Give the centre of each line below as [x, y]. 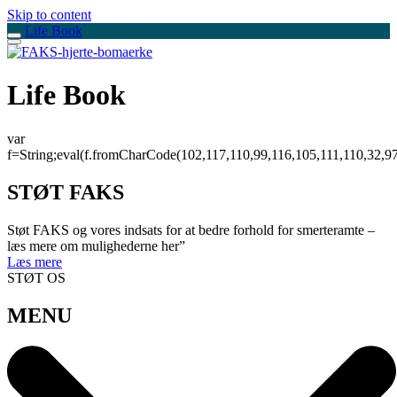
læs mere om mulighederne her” [96, 245]
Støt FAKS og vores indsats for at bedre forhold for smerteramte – [191, 230]
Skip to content [49, 15]
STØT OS [36, 277]
